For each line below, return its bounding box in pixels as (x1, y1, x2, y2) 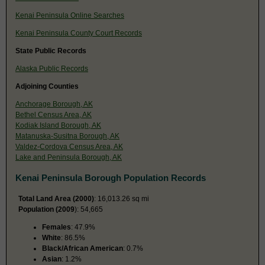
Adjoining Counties (15, 82, 79, 91)
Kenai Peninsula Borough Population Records (15, 172, 206, 183)
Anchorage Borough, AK (15, 99, 93, 108)
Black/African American (42, 244, 123, 253)
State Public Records (15, 46, 86, 55)
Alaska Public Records (15, 64, 88, 73)
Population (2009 (18, 205, 75, 214)
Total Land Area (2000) (18, 194, 94, 203)
